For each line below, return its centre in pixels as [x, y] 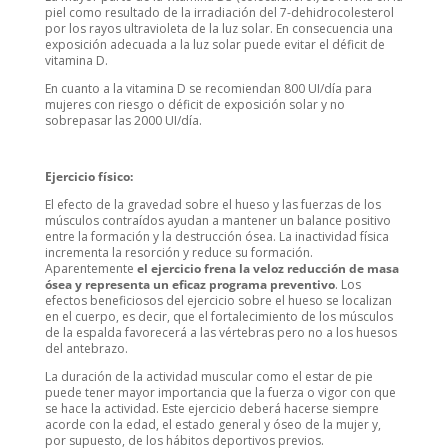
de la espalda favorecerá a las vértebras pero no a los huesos [220, 333]
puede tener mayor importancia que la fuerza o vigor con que [220, 393]
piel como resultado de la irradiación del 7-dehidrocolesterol [219, 13]
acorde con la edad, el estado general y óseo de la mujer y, [212, 425]
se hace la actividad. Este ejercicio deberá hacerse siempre [211, 409]
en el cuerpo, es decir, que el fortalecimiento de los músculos [218, 317]
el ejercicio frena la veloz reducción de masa [267, 269]
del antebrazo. [86, 349]
